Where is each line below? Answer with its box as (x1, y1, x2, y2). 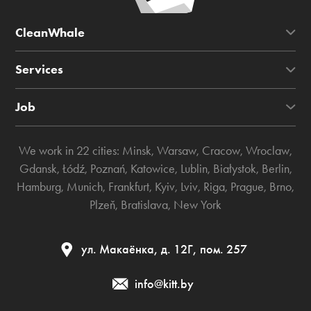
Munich (67, 179, 103, 194)
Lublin (180, 161, 208, 176)
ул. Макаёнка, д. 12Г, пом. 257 (81, 242, 247, 258)
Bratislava (121, 197, 168, 212)
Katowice (130, 161, 175, 176)
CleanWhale (15, 24, 85, 40)
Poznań (90, 161, 125, 176)
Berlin (261, 161, 289, 176)
